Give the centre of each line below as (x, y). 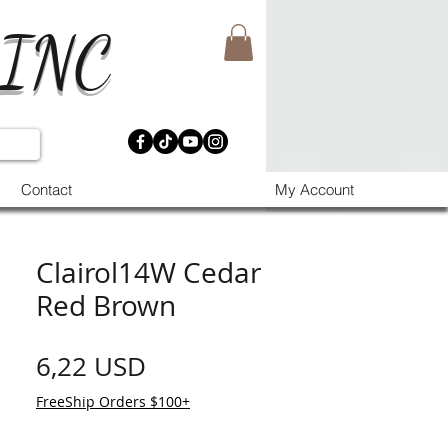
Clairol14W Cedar (148, 272)
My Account (314, 190)
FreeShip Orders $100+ (113, 401)
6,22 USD (91, 366)
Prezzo (185, 365)
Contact (46, 190)
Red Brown (106, 305)
